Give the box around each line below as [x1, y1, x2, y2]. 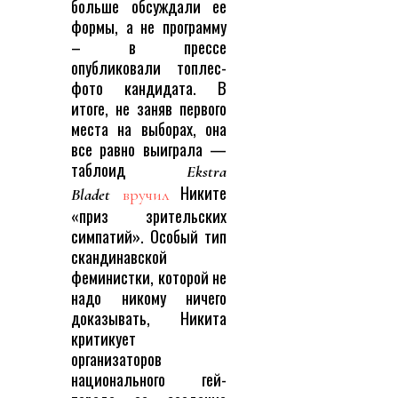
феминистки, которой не [71, 265, 227, 290]
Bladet [71, 185, 110, 205]
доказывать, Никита [71, 306, 227, 330]
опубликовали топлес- [71, 55, 227, 80]
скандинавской [71, 244, 167, 269]
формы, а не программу [71, 14, 227, 39]
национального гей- [71, 367, 227, 392]
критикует [71, 326, 136, 351]
